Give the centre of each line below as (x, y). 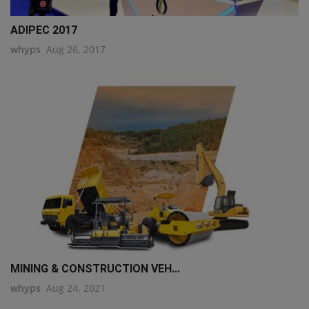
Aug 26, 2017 (76, 49)
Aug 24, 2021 (76, 288)
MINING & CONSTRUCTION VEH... (95, 268)
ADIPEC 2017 (44, 30)
